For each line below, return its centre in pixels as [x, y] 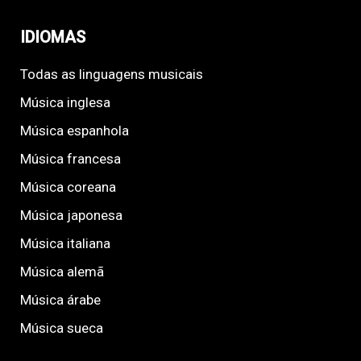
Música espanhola [74, 131]
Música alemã [62, 272]
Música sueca [61, 328]
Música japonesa [71, 216]
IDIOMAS [52, 37]
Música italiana [65, 244]
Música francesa [70, 159]
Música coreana [68, 187]
